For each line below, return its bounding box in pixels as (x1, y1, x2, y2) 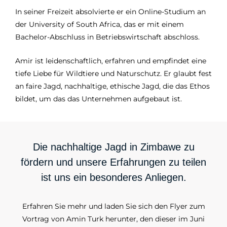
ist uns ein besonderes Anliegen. (41, 171, 186, 183)
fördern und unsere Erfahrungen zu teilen (21, 156, 206, 168)
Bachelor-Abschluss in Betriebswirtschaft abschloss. (15, 33, 200, 42)
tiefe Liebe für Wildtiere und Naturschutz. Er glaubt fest (15, 69, 212, 78)
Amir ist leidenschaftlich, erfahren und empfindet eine (15, 57, 206, 65)
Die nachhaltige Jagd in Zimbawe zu (32, 141, 195, 153)
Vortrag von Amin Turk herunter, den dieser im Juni (22, 214, 205, 223)
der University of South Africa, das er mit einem (15, 20, 184, 29)
